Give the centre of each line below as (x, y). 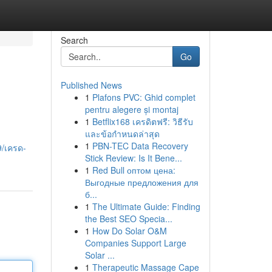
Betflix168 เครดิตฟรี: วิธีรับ (142, 121)
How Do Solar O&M (129, 231)
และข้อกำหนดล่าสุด (122, 134)
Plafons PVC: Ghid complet (144, 97)
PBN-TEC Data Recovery (140, 146)
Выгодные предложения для (141, 182)
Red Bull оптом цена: (134, 170)
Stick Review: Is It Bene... (133, 158)
